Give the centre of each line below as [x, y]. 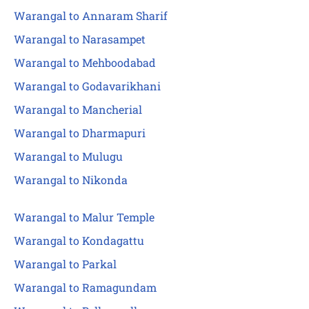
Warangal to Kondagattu [79, 241]
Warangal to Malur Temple [84, 217]
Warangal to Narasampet [80, 39]
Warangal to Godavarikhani [87, 86]
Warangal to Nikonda [71, 180]
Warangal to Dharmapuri [80, 133]
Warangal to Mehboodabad [85, 63]
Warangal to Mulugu [68, 157]
